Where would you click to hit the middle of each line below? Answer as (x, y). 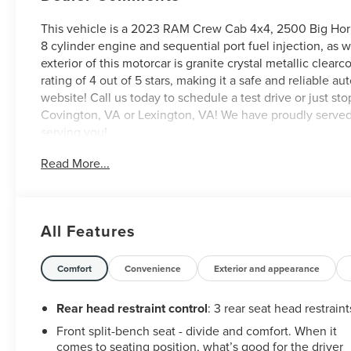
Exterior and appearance (267, 268)
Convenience (153, 268)
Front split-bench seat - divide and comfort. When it (197, 330)
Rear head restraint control (132, 308)
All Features (88, 230)
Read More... (76, 163)
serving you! (74, 131)
